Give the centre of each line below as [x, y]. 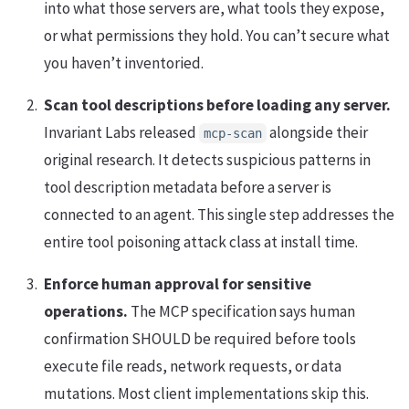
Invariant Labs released [121, 133]
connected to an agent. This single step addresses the [219, 215]
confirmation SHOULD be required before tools [200, 339]
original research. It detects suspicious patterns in [207, 160]
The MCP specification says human [241, 312]
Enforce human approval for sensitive [178, 284]
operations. [86, 312]
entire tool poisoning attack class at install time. [201, 242]
